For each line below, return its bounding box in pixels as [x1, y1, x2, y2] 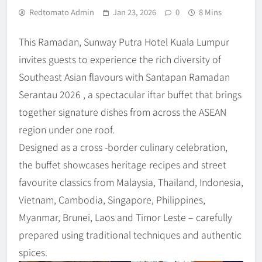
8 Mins [199, 6, 222, 18]
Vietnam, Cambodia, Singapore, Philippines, [19, 192, 205, 207]
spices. [19, 245, 47, 260]
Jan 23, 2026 [113, 6, 156, 18]
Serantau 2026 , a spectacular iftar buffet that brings [19, 87, 242, 102]
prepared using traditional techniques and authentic [19, 227, 242, 242]
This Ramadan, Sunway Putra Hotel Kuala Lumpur [19, 35, 229, 49]
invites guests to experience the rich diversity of [19, 52, 221, 67]
